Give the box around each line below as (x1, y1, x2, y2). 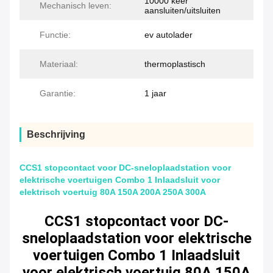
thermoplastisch (144, 59, 205, 69)
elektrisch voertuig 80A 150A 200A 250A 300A (19, 187, 206, 197)
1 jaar (144, 88, 166, 99)
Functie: (40, 30, 71, 40)
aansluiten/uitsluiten (144, 5, 221, 16)
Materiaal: (40, 59, 78, 69)
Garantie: (40, 88, 76, 99)
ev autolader (144, 30, 193, 40)
